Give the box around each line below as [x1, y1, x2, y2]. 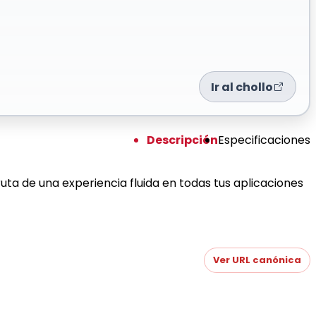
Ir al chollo [211, 78, 273, 95]
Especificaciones [218, 131, 310, 148]
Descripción [147, 131, 218, 148]
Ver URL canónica [213, 253, 301, 267]
